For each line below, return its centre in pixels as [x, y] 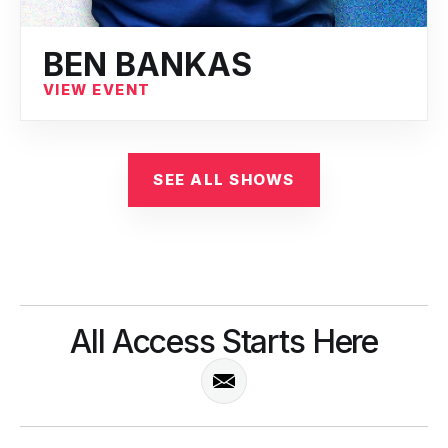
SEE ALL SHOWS [224, 180]
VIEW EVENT [97, 89]
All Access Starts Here [224, 341]
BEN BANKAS [147, 64]
